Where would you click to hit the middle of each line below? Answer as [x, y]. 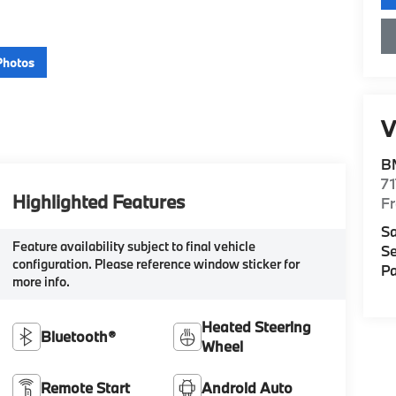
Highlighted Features [98, 202]
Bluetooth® [78, 337]
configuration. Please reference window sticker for [156, 264]
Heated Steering [257, 327]
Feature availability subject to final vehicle [133, 247]
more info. [41, 282]
